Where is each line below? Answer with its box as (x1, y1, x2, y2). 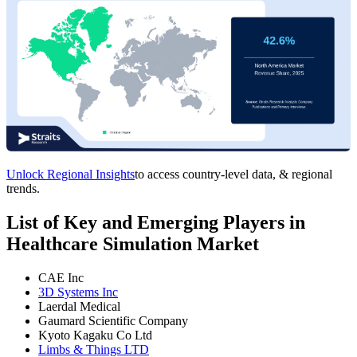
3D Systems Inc (38, 285, 118, 300)
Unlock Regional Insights (6, 167, 135, 182)
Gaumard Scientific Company (38, 314, 188, 328)
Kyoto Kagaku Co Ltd (38, 328, 152, 343)
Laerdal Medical (38, 300, 120, 314)
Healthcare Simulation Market (6, 233, 259, 255)
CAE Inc (38, 271, 84, 285)
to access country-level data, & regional (135, 167, 332, 182)
